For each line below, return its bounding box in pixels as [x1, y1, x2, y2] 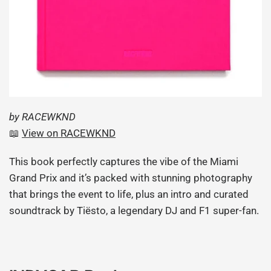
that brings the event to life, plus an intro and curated [9, 188, 249, 200]
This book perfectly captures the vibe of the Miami [9, 155, 239, 168]
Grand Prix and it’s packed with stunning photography [9, 171, 253, 184]
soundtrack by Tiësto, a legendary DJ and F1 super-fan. [9, 204, 260, 217]
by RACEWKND [9, 110, 76, 123]
